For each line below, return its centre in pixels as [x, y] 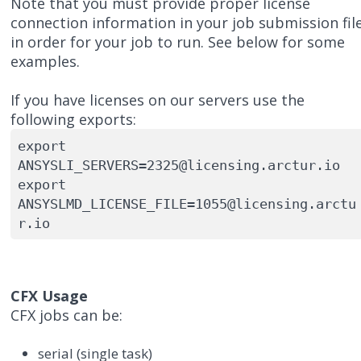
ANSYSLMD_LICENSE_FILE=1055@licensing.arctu [187, 203]
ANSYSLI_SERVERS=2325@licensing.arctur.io [178, 165]
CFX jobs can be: [67, 315]
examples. [46, 62]
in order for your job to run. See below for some [178, 42]
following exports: [74, 120]
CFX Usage [50, 296]
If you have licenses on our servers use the [158, 100]
